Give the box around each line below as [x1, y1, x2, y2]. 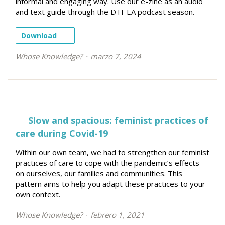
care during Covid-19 [16, 127, 108, 139]
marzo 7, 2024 [90, 51, 141, 61]
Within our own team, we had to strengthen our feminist [16, 147, 209, 157]
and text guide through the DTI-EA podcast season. [16, 6, 194, 17]
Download [21, 30, 57, 40]
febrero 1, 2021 [90, 209, 145, 220]
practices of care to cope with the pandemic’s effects [16, 157, 199, 168]
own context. [16, 189, 60, 199]
